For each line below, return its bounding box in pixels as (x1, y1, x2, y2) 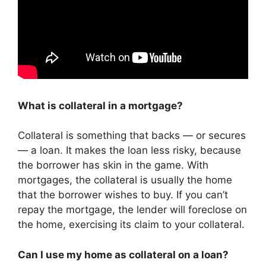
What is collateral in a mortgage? (18, 99, 183, 112)
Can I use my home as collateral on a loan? (18, 248, 229, 261)
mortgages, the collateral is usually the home (18, 174, 232, 186)
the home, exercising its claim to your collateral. (18, 218, 245, 230)
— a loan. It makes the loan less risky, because (18, 144, 241, 156)
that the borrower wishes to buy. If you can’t (18, 189, 228, 201)
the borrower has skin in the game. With (18, 159, 208, 171)
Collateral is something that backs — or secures (18, 129, 246, 141)
